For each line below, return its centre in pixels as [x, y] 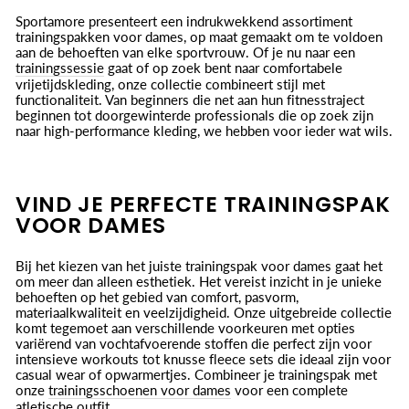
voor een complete [289, 389]
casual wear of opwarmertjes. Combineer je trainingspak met [196, 374]
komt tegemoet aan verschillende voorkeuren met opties [185, 327]
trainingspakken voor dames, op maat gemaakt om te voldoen [199, 36]
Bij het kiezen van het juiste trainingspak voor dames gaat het [199, 265]
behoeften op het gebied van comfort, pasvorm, [157, 296]
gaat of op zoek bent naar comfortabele [223, 67]
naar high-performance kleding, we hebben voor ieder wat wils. [204, 130]
